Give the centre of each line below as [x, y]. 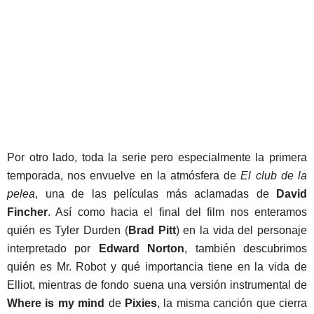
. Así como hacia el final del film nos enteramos [177, 212]
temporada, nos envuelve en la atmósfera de [124, 176]
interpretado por [53, 249]
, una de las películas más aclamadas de [156, 194]
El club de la [274, 176]
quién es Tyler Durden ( [68, 231]
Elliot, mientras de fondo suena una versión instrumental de [157, 285]
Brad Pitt [152, 231]
